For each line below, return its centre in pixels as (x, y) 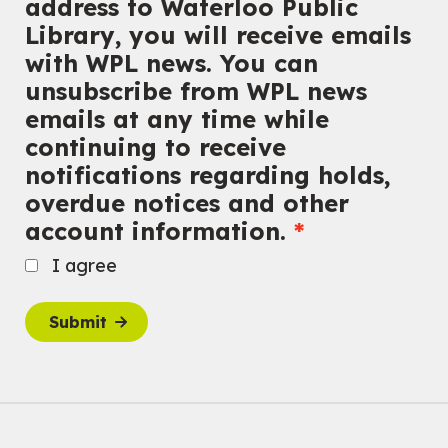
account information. (156, 230)
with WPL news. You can (172, 62)
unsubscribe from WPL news (196, 90)
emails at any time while (177, 118)
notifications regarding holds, (208, 174)
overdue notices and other (187, 202)
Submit (78, 321)
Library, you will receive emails (218, 34)
